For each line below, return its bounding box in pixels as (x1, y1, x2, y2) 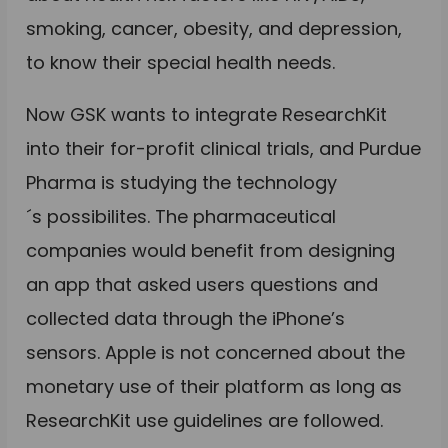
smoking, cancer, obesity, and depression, (26, 15, 403, 41)
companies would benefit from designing (26, 237, 396, 263)
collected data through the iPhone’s (26, 305, 346, 331)
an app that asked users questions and (26, 271, 379, 297)
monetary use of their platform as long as (26, 373, 403, 399)
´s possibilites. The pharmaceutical (26, 203, 337, 229)
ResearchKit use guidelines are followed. (26, 407, 384, 433)
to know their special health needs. (26, 49, 336, 75)
